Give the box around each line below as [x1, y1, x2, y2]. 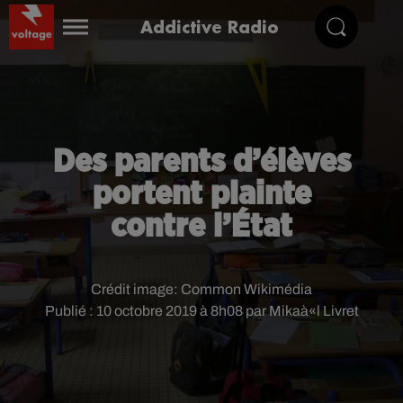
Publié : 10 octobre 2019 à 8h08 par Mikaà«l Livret [44, 303, 359, 318]
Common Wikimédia [181, 282, 312, 297]
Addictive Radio [140, 15, 279, 38]
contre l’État [111, 210, 292, 243]
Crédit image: [91, 282, 181, 297]
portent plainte [92, 178, 311, 210]
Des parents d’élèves [52, 146, 351, 178]
